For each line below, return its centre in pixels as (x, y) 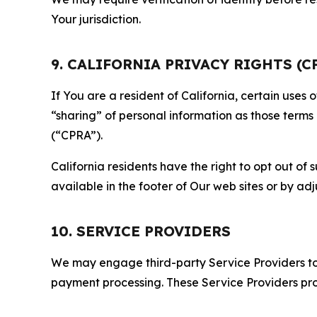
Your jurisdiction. (96, 19)
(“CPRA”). (77, 135)
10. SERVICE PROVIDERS (141, 231)
